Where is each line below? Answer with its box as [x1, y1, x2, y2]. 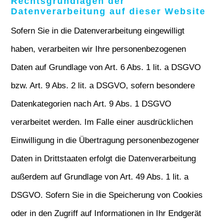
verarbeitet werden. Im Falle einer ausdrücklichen [11, 117, 193, 127]
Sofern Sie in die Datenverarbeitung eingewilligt [11, 26, 185, 36]
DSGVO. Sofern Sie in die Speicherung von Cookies [11, 190, 203, 200]
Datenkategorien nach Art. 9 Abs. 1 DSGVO [11, 99, 172, 109]
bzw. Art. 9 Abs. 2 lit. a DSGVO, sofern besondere [11, 81, 195, 90]
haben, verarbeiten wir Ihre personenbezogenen [11, 44, 186, 54]
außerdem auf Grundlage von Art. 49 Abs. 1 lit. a [11, 172, 189, 182]
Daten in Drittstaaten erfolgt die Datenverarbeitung [11, 154, 196, 163]
